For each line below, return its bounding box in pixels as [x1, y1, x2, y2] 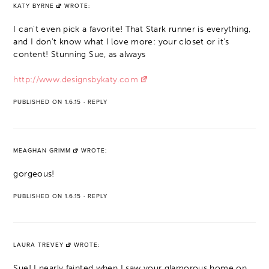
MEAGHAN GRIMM [13, 147, 71, 154]
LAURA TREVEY [13, 241, 64, 249]
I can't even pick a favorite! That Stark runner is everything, [13, 23, 251, 34]
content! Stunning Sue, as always [13, 49, 146, 59]
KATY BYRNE [13, 2, 55, 10]
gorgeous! [13, 168, 55, 179]
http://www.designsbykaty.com [13, 74, 138, 85]
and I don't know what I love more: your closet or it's [13, 36, 229, 47]
